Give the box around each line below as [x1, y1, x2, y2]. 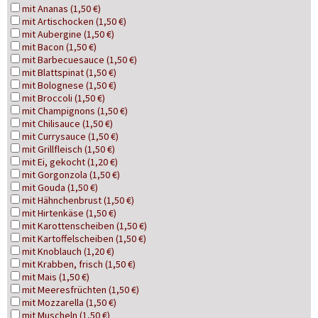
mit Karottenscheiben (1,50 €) [22, 219, 147, 232]
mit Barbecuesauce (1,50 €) [22, 53, 137, 66]
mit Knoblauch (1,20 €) [22, 245, 114, 258]
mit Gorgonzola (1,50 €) [22, 168, 120, 181]
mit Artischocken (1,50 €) [22, 15, 126, 28]
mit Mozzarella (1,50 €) [22, 296, 116, 309]
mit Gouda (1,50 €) [22, 181, 98, 194]
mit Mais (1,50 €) [22, 270, 89, 283]
